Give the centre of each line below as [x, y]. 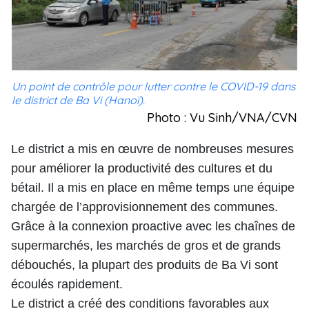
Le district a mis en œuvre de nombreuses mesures [152, 149]
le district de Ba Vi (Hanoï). [78, 100]
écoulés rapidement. [67, 284]
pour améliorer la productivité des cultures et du [142, 168]
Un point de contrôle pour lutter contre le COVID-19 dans [154, 86]
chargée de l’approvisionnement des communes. [144, 207]
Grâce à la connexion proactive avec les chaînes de [153, 226]
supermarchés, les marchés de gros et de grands [146, 246]
